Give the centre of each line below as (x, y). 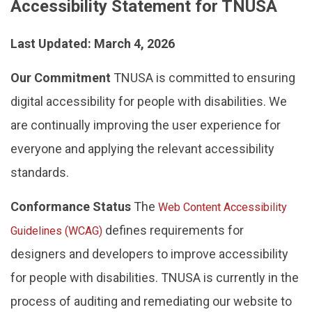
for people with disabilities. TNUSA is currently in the (155, 278)
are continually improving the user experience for (146, 125)
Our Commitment (61, 78)
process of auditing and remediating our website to (151, 301)
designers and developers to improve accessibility (149, 254)
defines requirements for (173, 230)
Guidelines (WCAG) (56, 231)
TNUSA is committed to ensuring (203, 78)
